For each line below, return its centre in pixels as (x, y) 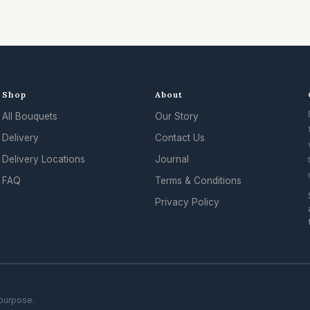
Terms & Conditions (198, 181)
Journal (172, 159)
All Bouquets (29, 116)
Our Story (176, 116)
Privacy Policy (187, 202)
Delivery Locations (43, 159)
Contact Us (180, 138)
